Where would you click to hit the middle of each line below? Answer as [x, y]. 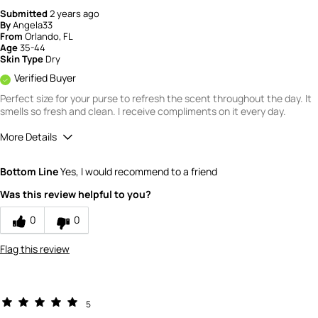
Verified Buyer [45, 78]
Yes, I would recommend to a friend [138, 172]
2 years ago [75, 14]
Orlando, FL [49, 37]
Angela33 [33, 25]
